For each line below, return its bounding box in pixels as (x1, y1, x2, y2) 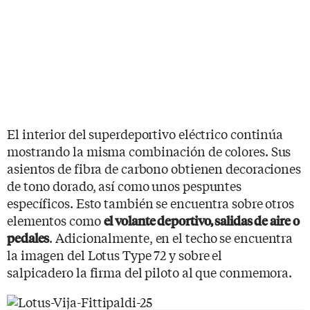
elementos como (7, 210, 104, 229)
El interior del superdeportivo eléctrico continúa (7, 124, 284, 143)
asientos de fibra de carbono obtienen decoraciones (7, 158, 301, 177)
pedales (7, 228, 50, 246)
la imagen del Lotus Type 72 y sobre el (7, 245, 223, 264)
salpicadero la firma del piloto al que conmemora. (7, 262, 295, 281)
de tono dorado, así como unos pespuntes (7, 176, 242, 194)
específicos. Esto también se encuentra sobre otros (7, 193, 294, 212)
